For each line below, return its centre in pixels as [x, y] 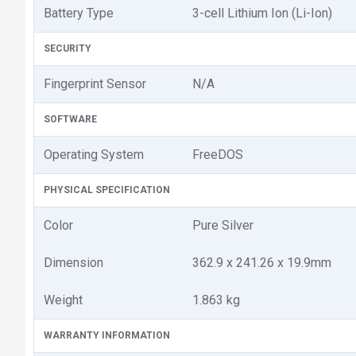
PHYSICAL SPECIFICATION [107, 190]
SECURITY [68, 48]
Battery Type [79, 13]
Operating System [94, 155]
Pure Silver [223, 225]
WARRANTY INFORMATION [107, 335]
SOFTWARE [70, 119]
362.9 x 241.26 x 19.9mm [262, 263]
